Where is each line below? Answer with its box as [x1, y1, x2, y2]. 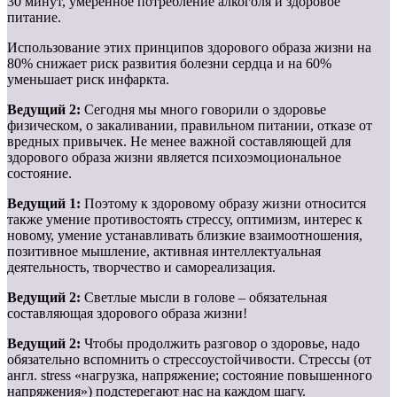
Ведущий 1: [7, 195, 84, 211]
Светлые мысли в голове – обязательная [84, 289, 327, 305]
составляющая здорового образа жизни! [7, 305, 247, 321]
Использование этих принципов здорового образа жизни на [7, 39, 371, 55]
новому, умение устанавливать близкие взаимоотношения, [7, 227, 362, 243]
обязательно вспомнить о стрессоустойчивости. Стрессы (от [7, 351, 371, 367]
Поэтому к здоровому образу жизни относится [84, 195, 366, 211]
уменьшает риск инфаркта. [7, 71, 169, 87]
